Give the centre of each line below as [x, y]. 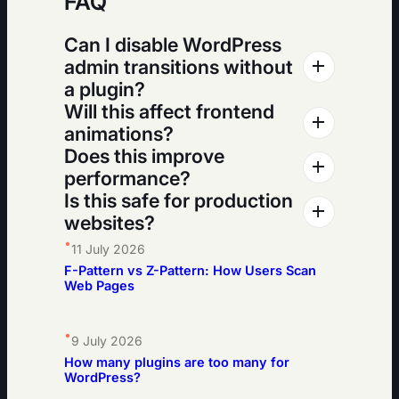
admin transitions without [179, 66]
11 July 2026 [108, 248]
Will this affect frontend [169, 111]
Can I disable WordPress [173, 44]
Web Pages [99, 285]
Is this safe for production [179, 200]
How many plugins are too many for [177, 363]
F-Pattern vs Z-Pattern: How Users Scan [190, 270]
